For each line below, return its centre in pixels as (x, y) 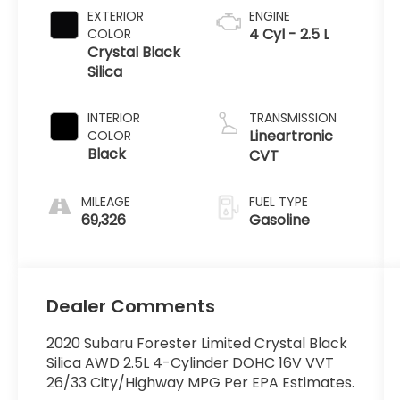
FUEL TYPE (278, 202)
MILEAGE (106, 202)
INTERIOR (114, 118)
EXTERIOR (116, 17)
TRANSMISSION (292, 118)
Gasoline (279, 221)
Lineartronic (291, 137)
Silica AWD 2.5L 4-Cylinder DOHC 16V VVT (191, 363)
